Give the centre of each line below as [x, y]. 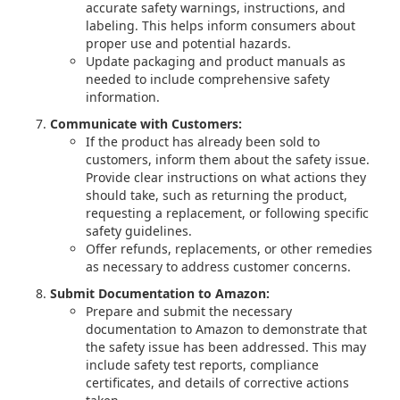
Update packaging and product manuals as [216, 61]
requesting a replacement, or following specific [227, 213]
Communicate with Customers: [146, 124]
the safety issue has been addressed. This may [226, 347]
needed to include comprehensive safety [208, 79]
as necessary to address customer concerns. [218, 267]
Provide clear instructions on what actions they [226, 177]
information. [123, 97]
